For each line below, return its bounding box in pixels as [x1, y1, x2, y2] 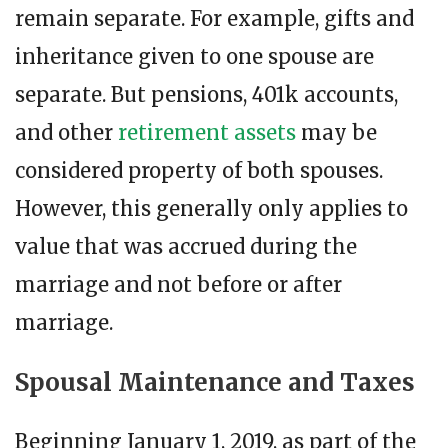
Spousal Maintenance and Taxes [15, 367, 415, 399]
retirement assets [118, 120, 296, 146]
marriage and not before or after [15, 272, 342, 298]
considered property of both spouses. [15, 158, 383, 184]
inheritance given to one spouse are [15, 44, 374, 70]
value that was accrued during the [15, 234, 357, 260]
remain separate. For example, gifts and [15, 6, 414, 32]
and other [15, 120, 118, 146]
